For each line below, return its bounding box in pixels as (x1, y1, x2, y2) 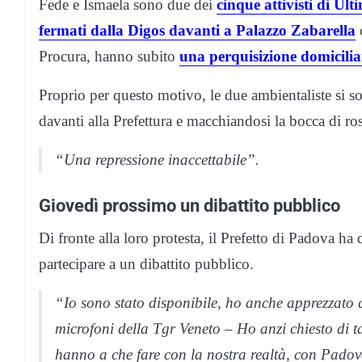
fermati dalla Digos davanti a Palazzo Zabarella (39, 21, 356, 39)
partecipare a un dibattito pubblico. (39, 255, 254, 272)
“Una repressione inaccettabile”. (55, 150, 259, 168)
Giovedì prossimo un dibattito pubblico (39, 194, 340, 216)
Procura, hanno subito (39, 47, 179, 65)
